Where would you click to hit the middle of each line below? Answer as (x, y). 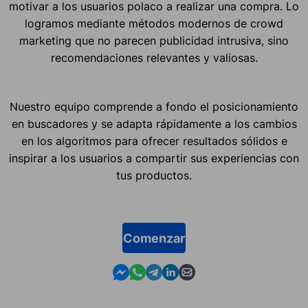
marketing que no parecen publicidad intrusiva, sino (154, 41)
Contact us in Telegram (206, 271)
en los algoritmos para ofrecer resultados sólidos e (154, 141)
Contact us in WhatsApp (192, 271)
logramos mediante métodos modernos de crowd (154, 24)
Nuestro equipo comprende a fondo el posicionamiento (154, 107)
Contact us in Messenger (177, 271)
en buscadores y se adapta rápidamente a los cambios (154, 124)
